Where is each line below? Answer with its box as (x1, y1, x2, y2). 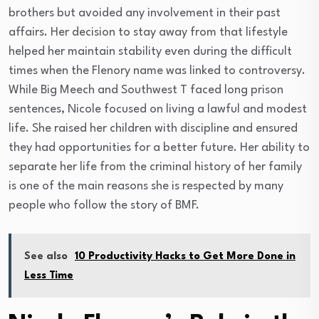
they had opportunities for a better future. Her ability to (9, 141, 310, 154)
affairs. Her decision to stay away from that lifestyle (9, 26, 288, 38)
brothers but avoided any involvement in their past (9, 6, 281, 19)
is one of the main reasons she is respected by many (9, 179, 283, 192)
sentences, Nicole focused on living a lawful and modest (9, 103, 307, 115)
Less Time (24, 270, 73, 281)
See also (24, 251, 68, 262)
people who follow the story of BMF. (9, 199, 199, 211)
